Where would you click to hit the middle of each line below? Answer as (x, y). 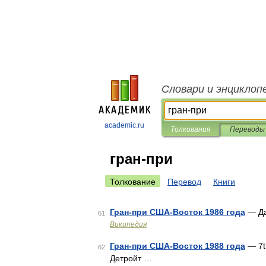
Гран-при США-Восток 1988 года (178, 246)
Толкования (190, 129)
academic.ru (124, 125)
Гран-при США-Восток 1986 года (178, 212)
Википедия (128, 224)
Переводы (247, 129)
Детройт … (131, 258)
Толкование (133, 182)
